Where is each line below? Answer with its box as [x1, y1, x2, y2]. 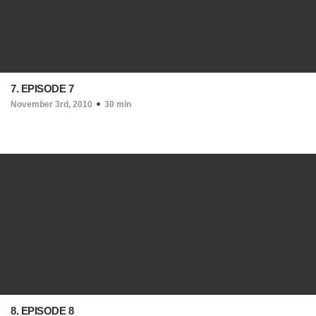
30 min [104, 99, 131, 109]
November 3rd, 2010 [11, 99, 92, 109]
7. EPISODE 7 [11, 83, 73, 95]
